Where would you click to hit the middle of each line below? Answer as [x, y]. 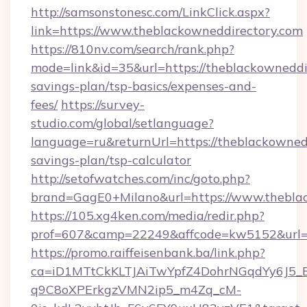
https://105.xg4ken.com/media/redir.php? [148, 216]
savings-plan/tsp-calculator [111, 160]
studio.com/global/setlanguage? [122, 123]
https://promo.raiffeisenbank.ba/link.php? [148, 253]
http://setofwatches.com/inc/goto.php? [140, 179]
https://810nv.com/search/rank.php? [133, 49]
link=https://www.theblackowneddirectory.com [167, 30]
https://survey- [103, 105]
